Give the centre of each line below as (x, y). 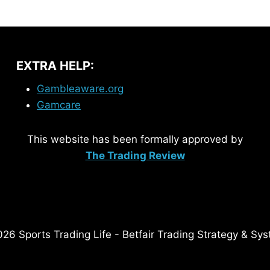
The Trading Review (135, 155)
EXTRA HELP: (55, 66)
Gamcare (59, 105)
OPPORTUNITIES (155, 8)
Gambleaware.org (80, 89)
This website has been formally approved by (135, 139)
